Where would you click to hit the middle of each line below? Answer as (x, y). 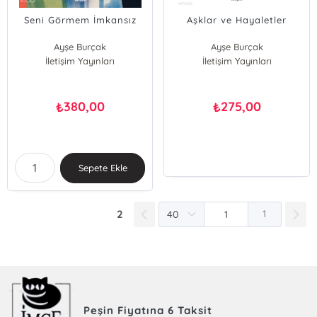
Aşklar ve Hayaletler (237, 20)
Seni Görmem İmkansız (80, 20)
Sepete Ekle (103, 168)
